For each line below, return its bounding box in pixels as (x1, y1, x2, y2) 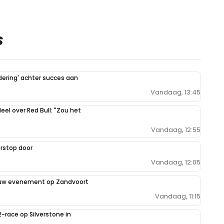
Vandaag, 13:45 (150, 87, 200, 97)
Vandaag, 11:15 (155, 191, 200, 201)
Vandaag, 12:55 (151, 125, 200, 135)
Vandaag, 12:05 (151, 157, 200, 167)
